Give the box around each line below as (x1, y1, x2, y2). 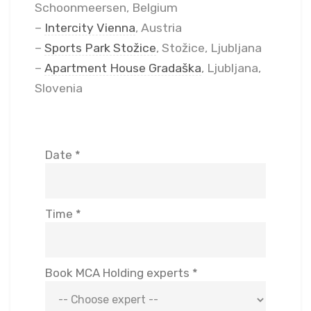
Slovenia (35, 81, 83, 95)
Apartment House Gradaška (44, 60, 201, 75)
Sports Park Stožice (44, 40, 156, 55)
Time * (45, 206, 81, 221)
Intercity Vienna (44, 20, 135, 35)
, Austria (135, 20, 182, 35)
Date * (45, 147, 81, 162)
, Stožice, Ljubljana (156, 40, 262, 55)
